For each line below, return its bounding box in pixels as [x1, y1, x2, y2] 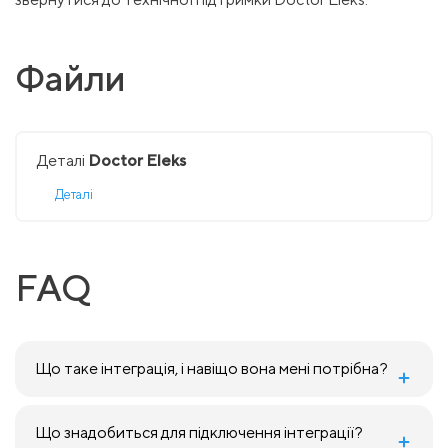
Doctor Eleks [88, 151, 186, 170]
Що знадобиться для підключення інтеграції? [35, 423, 363, 442]
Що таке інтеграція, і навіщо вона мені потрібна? [35, 359, 388, 378]
